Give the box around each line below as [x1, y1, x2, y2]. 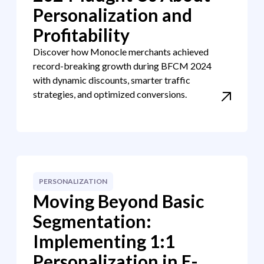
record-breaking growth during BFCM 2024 [33, 60, 212, 71]
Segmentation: [33, 210, 151, 232]
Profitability [33, 24, 130, 45]
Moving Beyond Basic [33, 190, 204, 212]
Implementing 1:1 [33, 230, 175, 252]
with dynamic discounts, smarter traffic [33, 74, 190, 85]
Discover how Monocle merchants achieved [33, 46, 209, 57]
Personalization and [33, 4, 192, 25]
